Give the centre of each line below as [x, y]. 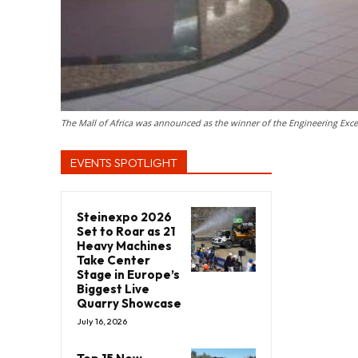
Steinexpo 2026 [124, 217]
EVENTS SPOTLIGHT [124, 162]
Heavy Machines [124, 245]
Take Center [113, 260]
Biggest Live [113, 288]
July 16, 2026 [102, 321]
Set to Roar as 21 [126, 231]
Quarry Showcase [129, 303]
